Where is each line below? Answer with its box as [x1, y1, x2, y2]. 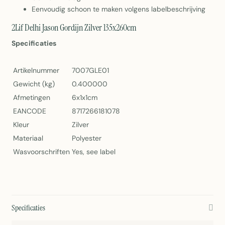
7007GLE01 [72, 66, 109, 75]
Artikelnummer [13, 66, 59, 75]
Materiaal [13, 134, 43, 143]
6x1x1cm [72, 93, 97, 102]
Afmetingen [13, 93, 50, 102]
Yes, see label [72, 147, 116, 157]
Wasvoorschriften [13, 147, 70, 157]
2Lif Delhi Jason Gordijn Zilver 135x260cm [12, 22, 137, 34]
